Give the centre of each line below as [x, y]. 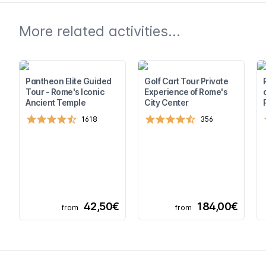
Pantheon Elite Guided [69, 81]
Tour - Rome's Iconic [65, 92]
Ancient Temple [56, 102]
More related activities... [100, 31]
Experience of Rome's [186, 92]
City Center [167, 102]
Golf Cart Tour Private [186, 81]
